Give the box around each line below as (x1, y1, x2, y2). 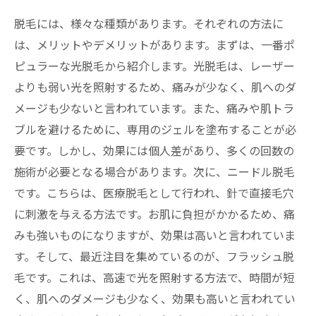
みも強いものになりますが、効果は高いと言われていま (14, 226, 296, 243)
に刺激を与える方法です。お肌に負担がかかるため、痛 (14, 205, 295, 222)
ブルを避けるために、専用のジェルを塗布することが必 (14, 121, 296, 138)
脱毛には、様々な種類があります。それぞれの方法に (14, 15, 284, 32)
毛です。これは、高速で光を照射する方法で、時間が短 (14, 269, 294, 286)
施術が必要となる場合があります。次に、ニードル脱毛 (14, 163, 295, 180)
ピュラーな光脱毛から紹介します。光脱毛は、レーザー (14, 57, 295, 74)
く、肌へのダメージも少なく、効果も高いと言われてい (14, 290, 296, 307)
